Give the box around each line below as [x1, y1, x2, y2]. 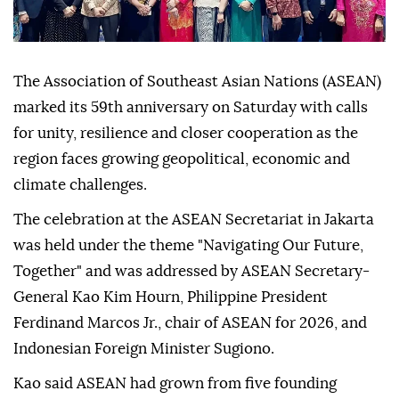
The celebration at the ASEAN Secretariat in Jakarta [13, 212, 374, 228]
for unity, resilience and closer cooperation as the [13, 126, 358, 142]
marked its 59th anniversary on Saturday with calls [13, 100, 368, 116]
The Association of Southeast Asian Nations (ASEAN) [13, 74, 381, 90]
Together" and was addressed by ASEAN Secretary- [13, 264, 370, 280]
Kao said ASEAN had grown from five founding [13, 376, 337, 392]
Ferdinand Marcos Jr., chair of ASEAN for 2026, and [13, 315, 367, 331]
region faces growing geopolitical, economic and [13, 151, 350, 167]
